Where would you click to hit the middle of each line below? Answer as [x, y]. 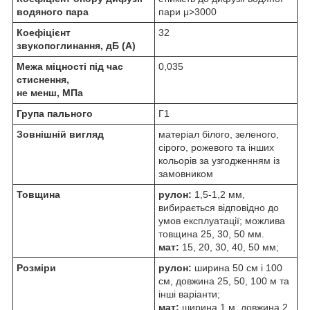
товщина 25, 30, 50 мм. [211, 234]
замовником [186, 173]
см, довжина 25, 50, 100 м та [224, 281]
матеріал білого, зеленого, [219, 134]
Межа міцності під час [70, 66]
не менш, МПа [50, 92]
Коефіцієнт [44, 32]
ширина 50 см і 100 [237, 267]
